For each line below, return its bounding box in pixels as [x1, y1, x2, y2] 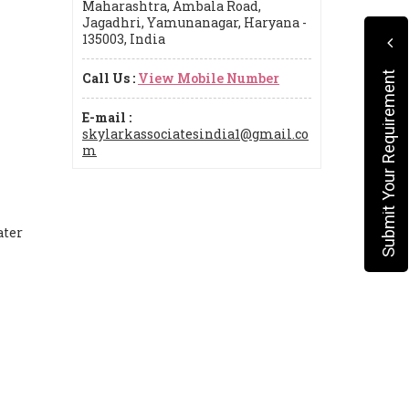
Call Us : [82, 68, 135, 87]
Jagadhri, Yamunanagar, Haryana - [82, 13, 307, 31]
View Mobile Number [138, 68, 279, 87]
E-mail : [82, 108, 131, 126]
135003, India [82, 29, 165, 47]
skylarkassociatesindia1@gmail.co [82, 124, 309, 142]
